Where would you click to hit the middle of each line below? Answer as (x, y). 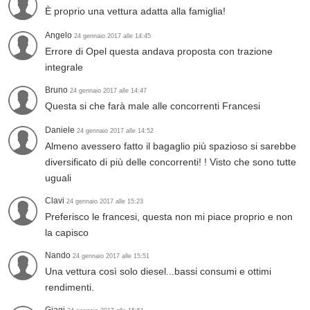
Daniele (61, 130)
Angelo (60, 36)
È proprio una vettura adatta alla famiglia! (135, 11)
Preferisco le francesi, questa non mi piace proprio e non (169, 217)
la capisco (67, 233)
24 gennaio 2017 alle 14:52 (115, 131)
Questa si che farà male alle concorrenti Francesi (153, 106)
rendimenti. (70, 288)
